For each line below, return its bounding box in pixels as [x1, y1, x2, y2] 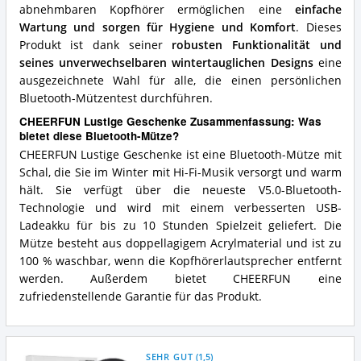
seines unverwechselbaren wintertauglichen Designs [19, 55, 313, 70]
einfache [294, 2, 342, 17]
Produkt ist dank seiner [19, 37, 172, 52]
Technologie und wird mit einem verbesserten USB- [19, 201, 342, 216]
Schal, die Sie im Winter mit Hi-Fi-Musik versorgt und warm [19, 165, 342, 180]
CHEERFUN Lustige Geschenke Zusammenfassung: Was [19, 114, 322, 130]
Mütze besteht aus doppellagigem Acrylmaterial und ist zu [19, 236, 342, 251]
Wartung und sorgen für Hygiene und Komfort [19, 19, 297, 35]
